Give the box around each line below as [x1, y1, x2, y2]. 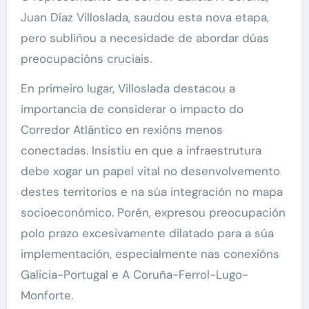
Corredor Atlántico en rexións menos [20, 122, 223, 138]
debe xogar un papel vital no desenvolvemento [20, 163, 280, 179]
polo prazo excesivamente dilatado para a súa [20, 226, 274, 241]
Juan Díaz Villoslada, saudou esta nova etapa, [20, 10, 269, 26]
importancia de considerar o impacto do [20, 101, 243, 117]
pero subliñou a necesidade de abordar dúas [20, 30, 269, 46]
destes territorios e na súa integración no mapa [20, 184, 283, 200]
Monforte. [20, 288, 73, 303]
